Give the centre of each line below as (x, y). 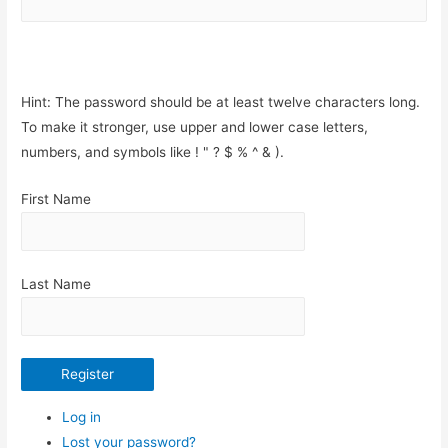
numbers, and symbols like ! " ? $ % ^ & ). (153, 152)
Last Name (56, 284)
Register (88, 373)
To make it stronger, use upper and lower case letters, (195, 127)
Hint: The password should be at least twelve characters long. (221, 102)
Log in (82, 416)
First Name (56, 199)
